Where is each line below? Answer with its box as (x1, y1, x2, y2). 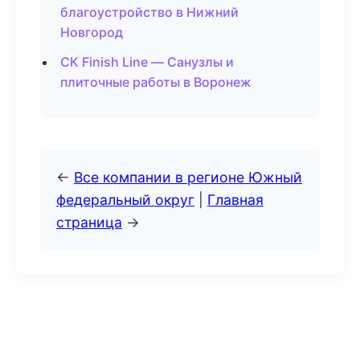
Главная (207, 191, 264, 208)
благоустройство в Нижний (60, 4, 239, 20)
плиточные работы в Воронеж (60, 74, 252, 90)
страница (56, 214, 122, 231)
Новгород (60, 24, 123, 40)
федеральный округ (56, 191, 194, 208)
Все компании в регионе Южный (74, 169, 302, 186)
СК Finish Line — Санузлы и (60, 54, 234, 70)
